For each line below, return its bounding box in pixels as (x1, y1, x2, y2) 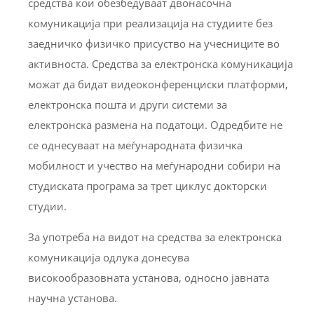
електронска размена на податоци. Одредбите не (28, 118, 282, 132)
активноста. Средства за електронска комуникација (28, 57, 293, 71)
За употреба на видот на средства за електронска (28, 230, 282, 245)
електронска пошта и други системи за (28, 97, 227, 112)
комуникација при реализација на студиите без (28, 16, 273, 31)
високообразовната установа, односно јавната (28, 271, 269, 285)
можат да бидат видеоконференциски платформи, (28, 77, 288, 92)
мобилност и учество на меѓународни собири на (28, 158, 280, 173)
